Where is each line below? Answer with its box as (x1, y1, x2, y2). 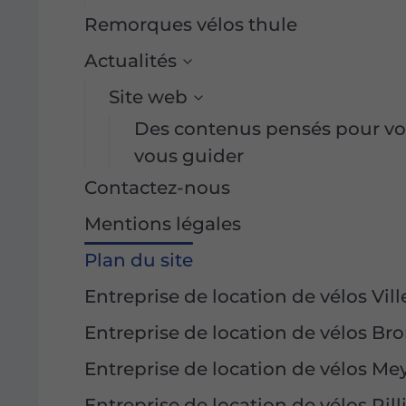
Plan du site (84, 249, 194, 272)
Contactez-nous (84, 177, 231, 199)
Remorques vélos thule (84, 14, 298, 36)
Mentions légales (84, 213, 242, 236)
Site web (109, 86, 188, 109)
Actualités (84, 50, 178, 72)
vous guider (133, 145, 244, 168)
